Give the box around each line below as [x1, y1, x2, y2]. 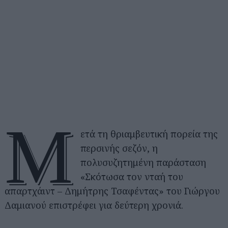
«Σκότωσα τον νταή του [80, 170, 184, 183]
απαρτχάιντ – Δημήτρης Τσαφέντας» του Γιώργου [5, 185, 220, 197]
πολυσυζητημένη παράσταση [80, 156, 207, 168]
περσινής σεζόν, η [80, 142, 158, 154]
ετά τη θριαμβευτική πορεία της [80, 128, 218, 140]
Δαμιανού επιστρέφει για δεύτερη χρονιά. [5, 199, 183, 211]
